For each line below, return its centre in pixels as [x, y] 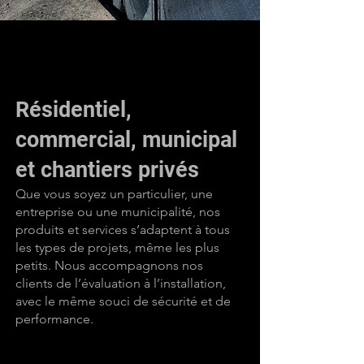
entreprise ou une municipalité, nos [118, 212]
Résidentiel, [74, 110]
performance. [54, 319]
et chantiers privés [107, 170]
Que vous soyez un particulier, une [114, 194]
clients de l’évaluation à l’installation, [121, 283]
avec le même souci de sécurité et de [123, 301]
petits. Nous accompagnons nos [109, 265]
